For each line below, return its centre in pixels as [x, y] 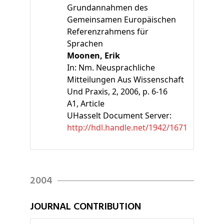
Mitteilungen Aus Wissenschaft [125, 79]
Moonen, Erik [93, 55]
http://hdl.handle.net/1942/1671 [127, 127]
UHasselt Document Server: [119, 115]
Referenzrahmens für [108, 31]
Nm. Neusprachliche [117, 67]
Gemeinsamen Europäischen [121, 19]
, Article [90, 103]
